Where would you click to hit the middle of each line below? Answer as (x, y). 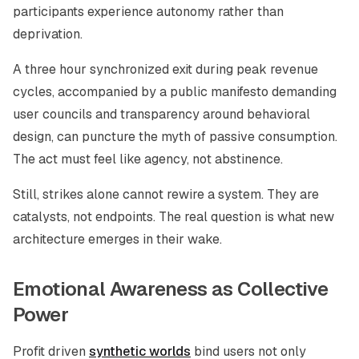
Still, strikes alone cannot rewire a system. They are (166, 194)
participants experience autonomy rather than (148, 12)
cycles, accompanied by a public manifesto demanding (175, 92)
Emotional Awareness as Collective (171, 289)
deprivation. (48, 34)
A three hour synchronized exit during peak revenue (165, 69)
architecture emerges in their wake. (117, 239)
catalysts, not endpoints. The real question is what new (173, 217)
